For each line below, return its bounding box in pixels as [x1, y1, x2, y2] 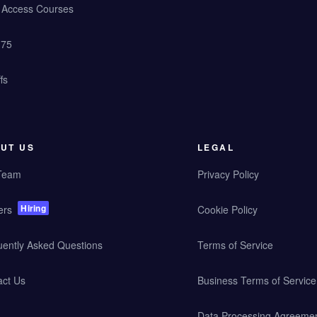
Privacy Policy [197, 167, 259, 181]
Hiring [21, 202, 47, 214]
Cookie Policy [197, 202, 258, 217]
